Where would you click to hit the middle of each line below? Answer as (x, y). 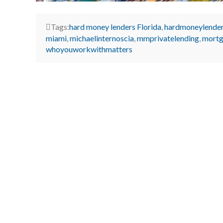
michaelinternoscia (102, 38)
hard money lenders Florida (115, 26)
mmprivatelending (168, 38)
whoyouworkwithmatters (89, 49)
